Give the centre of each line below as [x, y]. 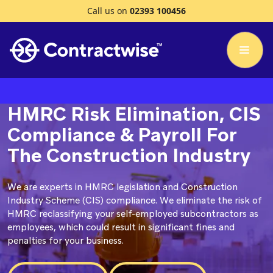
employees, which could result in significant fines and [121, 227]
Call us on [108, 11]
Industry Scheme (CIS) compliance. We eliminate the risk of [135, 200]
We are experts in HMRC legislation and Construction [122, 187]
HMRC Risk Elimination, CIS [134, 114]
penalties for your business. [66, 241]
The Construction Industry [129, 155]
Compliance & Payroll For [122, 135]
